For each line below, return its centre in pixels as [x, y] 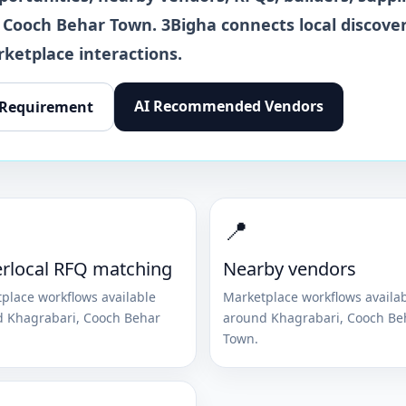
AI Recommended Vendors [229, 106]
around [247, 317]
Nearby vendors [290, 268]
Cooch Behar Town [77, 24]
